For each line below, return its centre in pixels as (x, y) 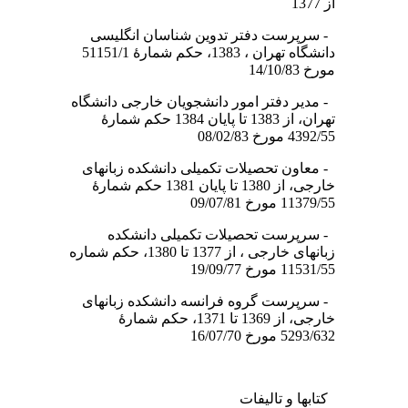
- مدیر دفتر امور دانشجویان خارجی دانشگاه (212, 102)
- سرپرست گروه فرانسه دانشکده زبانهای (218, 301)
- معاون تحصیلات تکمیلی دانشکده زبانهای (218, 168)
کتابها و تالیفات (296, 398)
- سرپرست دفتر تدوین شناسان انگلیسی (222, 35)
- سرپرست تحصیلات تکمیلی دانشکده (230, 235)
